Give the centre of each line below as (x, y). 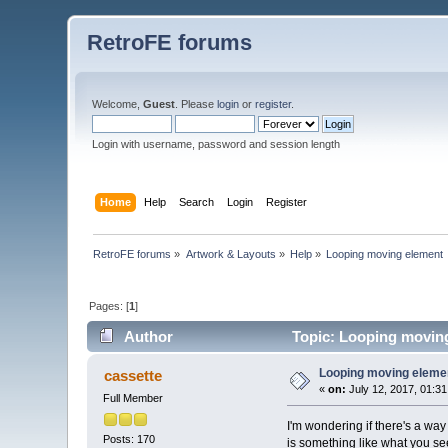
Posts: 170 (129, 438)
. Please (196, 104)
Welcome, (118, 104)
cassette (132, 376)
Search (196, 201)
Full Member (133, 398)
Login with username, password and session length (216, 144)
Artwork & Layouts (230, 253)
